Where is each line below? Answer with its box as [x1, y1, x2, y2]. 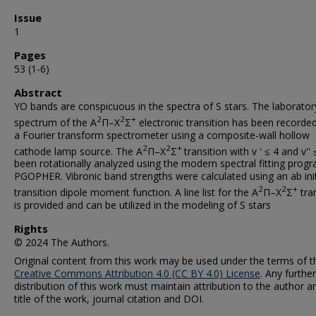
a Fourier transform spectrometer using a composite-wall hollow [14, 128, 310, 142]
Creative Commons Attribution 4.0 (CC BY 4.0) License [14, 266, 260, 280]
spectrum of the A [14, 115, 97, 129]
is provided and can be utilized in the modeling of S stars [14, 197, 271, 212]
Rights [14, 221, 48, 236]
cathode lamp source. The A [14, 144, 142, 158]
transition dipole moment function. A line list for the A [14, 185, 258, 199]
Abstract [14, 85, 62, 99]
